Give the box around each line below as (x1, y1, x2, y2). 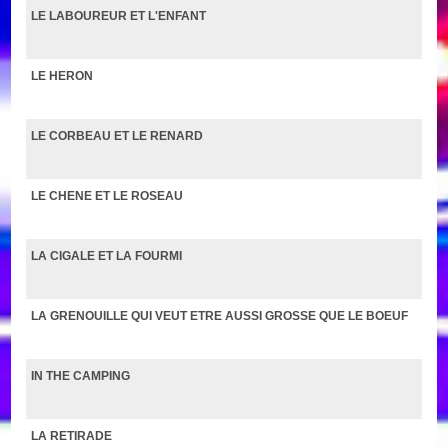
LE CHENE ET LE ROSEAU (31, 188, 184, 203)
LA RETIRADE (31, 428, 113, 443)
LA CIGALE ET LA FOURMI (31, 248, 183, 263)
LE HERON (31, 68, 94, 83)
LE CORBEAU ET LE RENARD (31, 128, 204, 143)
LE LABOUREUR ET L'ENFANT (31, 8, 207, 23)
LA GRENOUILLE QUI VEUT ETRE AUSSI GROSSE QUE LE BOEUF (31, 308, 409, 323)
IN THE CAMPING (31, 368, 131, 383)
